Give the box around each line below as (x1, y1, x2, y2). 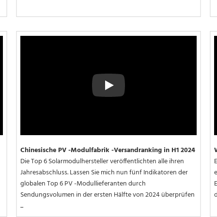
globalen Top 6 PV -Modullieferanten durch (20, 178, 146, 189)
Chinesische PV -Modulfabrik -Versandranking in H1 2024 (20, 144, 195, 156)
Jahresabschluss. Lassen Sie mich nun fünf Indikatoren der (20, 167, 188, 178)
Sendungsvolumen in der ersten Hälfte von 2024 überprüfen (20, 189, 195, 201)
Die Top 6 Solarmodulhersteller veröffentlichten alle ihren (20, 155, 184, 167)
